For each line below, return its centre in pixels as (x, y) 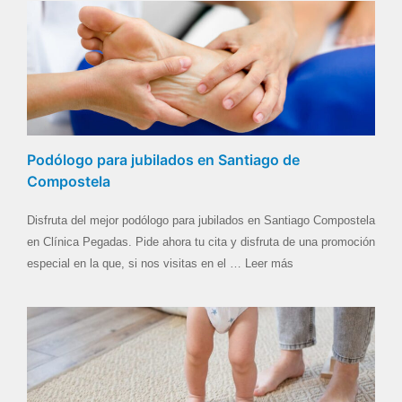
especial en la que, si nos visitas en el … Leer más (160, 263)
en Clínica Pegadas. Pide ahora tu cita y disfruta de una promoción (201, 241)
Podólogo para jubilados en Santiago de (163, 159)
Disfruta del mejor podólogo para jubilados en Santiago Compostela (201, 220)
